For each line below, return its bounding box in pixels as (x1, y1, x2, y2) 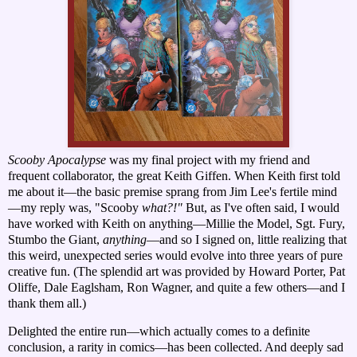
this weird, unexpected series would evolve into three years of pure (8, 248, 343, 262)
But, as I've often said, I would (186, 200, 339, 214)
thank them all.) (8, 296, 86, 310)
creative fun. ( (8, 264, 77, 278)
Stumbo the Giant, (8, 232, 103, 246)
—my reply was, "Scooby (8, 200, 142, 214)
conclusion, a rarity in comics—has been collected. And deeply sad (8, 340, 343, 355)
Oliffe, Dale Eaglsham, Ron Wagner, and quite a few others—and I (8, 280, 345, 294)
